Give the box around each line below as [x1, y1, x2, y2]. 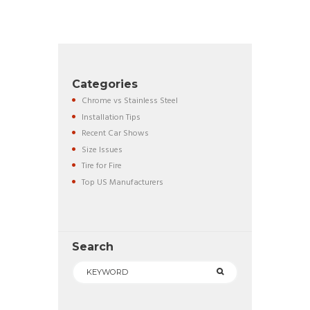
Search [72, 240, 114, 254]
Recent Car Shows [81, 127, 149, 141]
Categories [72, 77, 138, 91]
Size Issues [81, 143, 122, 157]
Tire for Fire [81, 159, 122, 174]
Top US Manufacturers [81, 176, 163, 190]
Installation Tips [81, 110, 140, 125]
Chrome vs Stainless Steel [81, 93, 178, 108]
